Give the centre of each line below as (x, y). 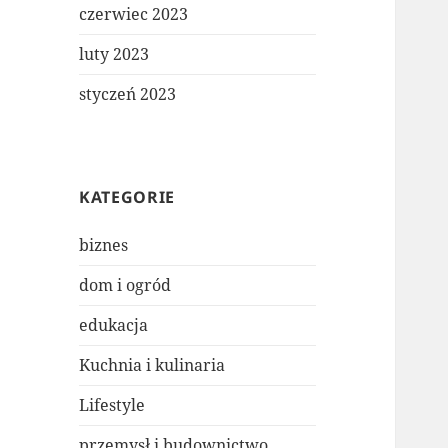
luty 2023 (114, 54)
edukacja (114, 325)
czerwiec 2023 (134, 14)
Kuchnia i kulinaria (152, 365)
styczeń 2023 (128, 94)
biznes (104, 245)
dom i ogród (125, 285)
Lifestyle (112, 405)
